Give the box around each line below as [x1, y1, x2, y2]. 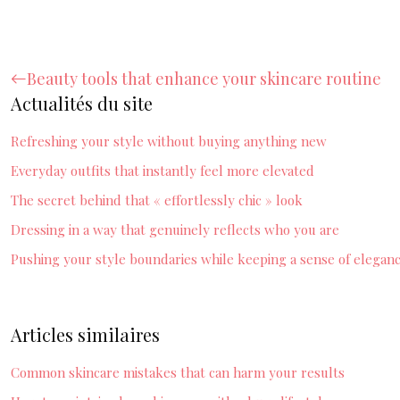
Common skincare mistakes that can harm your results [11, 363, 345, 381]
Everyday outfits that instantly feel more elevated [11, 162, 314, 179]
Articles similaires [11, 322, 160, 346]
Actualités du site [11, 91, 153, 115]
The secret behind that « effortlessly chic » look [11, 191, 303, 209]
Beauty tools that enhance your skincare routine [27, 68, 381, 89]
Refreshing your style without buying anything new [11, 132, 327, 150]
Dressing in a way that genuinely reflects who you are [11, 221, 339, 238]
